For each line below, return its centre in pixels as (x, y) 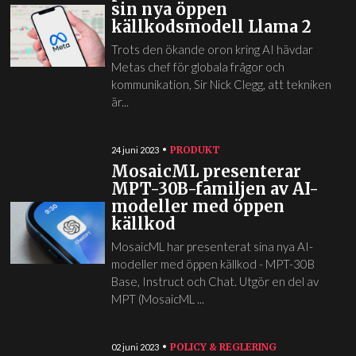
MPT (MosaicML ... (157, 298)
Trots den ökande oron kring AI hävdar (212, 49)
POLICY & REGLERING (223, 346)
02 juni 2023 (135, 346)
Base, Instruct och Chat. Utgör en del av (215, 281)
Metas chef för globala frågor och (197, 66)
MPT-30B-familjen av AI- (215, 188)
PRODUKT (195, 149)
